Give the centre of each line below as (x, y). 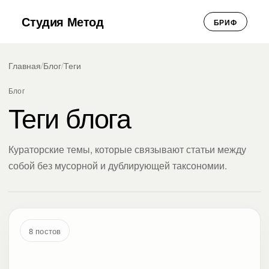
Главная (25, 65)
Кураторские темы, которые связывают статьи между (127, 149)
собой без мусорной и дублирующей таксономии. (118, 165)
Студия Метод (63, 21)
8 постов (45, 231)
